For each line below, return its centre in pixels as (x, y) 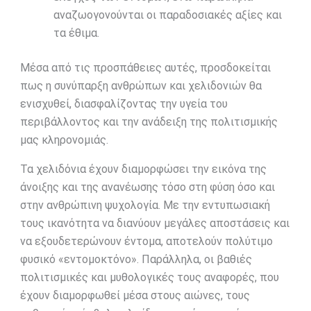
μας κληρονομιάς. (64, 140)
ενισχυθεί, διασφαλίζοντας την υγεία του (124, 104)
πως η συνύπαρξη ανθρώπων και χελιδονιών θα (141, 86)
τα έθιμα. (76, 33)
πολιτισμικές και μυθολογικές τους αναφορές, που (149, 278)
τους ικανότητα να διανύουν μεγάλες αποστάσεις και (154, 224)
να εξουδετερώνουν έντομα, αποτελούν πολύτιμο (146, 242)
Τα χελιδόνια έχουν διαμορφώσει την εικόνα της (143, 169)
